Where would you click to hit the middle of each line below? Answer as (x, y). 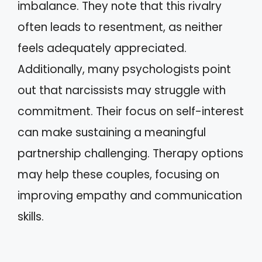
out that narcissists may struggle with (122, 90)
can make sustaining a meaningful (112, 132)
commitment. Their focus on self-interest (131, 111)
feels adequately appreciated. (102, 48)
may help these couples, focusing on (118, 174)
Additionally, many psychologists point (124, 69)
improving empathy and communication (130, 195)
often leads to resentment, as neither (120, 27)
